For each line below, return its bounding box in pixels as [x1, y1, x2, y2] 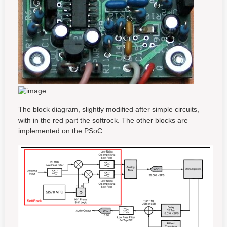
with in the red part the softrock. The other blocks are [18, 116, 188, 124]
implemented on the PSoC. [18, 127, 104, 135]
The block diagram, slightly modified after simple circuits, [18, 105, 199, 113]
